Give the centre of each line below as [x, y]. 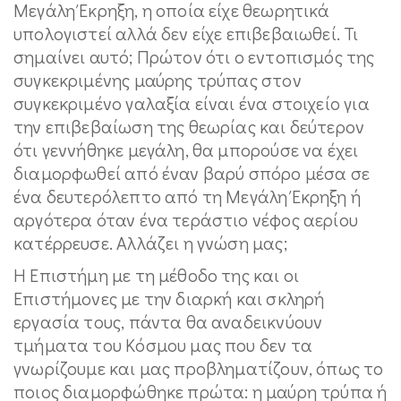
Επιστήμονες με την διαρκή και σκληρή [169, 299]
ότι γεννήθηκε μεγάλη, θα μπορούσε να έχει [186, 150]
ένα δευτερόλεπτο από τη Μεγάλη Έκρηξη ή [188, 196]
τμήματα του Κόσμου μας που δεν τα [163, 345]
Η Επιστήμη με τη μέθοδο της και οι [157, 275]
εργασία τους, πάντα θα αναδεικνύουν [168, 322]
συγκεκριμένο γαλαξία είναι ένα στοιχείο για [192, 103]
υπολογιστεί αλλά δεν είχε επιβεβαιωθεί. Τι [186, 34]
